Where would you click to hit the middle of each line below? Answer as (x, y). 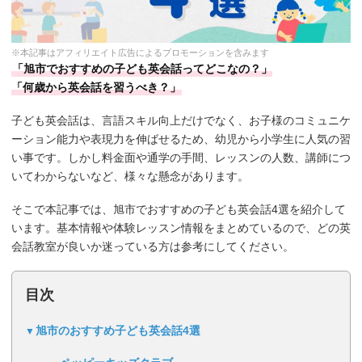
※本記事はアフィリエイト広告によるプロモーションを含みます (140, 53)
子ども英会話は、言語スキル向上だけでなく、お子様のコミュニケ (181, 121)
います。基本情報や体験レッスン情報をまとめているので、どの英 (181, 228)
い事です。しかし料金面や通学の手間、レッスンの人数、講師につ (181, 158)
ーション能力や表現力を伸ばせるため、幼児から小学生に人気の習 (181, 139)
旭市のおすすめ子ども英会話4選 (118, 331)
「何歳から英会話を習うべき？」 (96, 88)
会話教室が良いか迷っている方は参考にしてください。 (153, 247)
